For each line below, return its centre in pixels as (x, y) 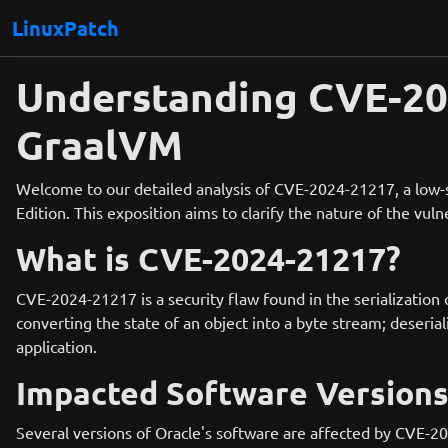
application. (56, 346)
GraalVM (99, 144)
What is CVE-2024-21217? (208, 259)
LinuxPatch (65, 28)
